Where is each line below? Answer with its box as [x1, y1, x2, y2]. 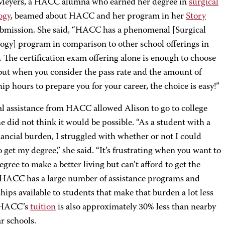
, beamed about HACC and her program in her [11, 12, 186, 21]
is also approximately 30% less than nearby [56, 203, 216, 212]
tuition [30, 203, 56, 212]
